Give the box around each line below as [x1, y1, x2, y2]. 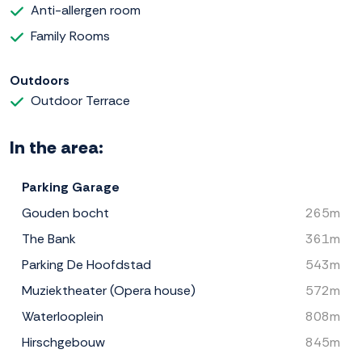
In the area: [10, 136, 103, 160]
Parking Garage [22, 179, 120, 196]
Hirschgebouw [22, 334, 105, 351]
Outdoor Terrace [31, 92, 130, 110]
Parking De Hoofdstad [22, 256, 151, 274]
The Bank [22, 230, 76, 248]
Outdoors [10, 72, 69, 90]
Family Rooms [31, 27, 110, 45]
